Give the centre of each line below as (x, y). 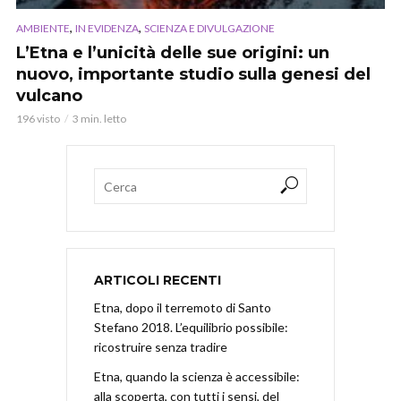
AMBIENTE (43, 29)
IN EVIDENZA (107, 29)
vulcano (49, 96)
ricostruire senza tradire (161, 347)
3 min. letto (99, 119)
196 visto (38, 119)
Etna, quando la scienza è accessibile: (197, 377)
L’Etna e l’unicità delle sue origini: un (173, 53)
